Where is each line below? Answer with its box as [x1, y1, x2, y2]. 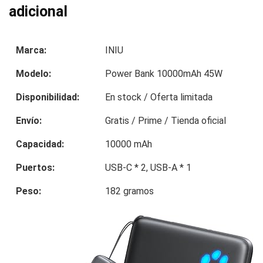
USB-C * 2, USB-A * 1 [105, 162, 191, 174]
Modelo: [16, 68, 51, 80]
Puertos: [16, 162, 55, 174]
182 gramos [105, 186, 154, 197]
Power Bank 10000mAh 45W [105, 68, 222, 80]
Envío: [16, 115, 42, 127]
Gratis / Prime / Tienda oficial [105, 115, 226, 127]
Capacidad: [16, 139, 64, 150]
